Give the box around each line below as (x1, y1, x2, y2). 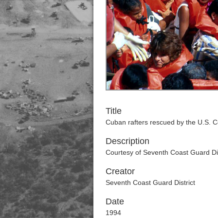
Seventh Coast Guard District (106, 178, 195, 186)
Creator (106, 166, 135, 176)
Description (106, 136, 149, 146)
